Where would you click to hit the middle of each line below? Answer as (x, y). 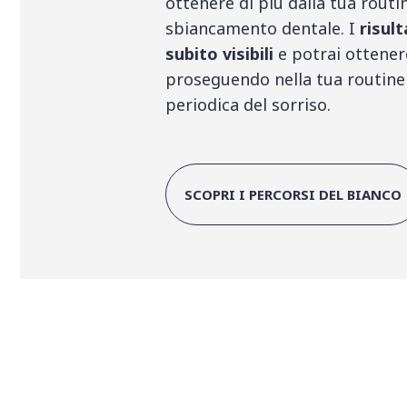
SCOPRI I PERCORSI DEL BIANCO (293, 194)
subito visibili (219, 54)
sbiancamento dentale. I (263, 28)
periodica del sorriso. (248, 104)
